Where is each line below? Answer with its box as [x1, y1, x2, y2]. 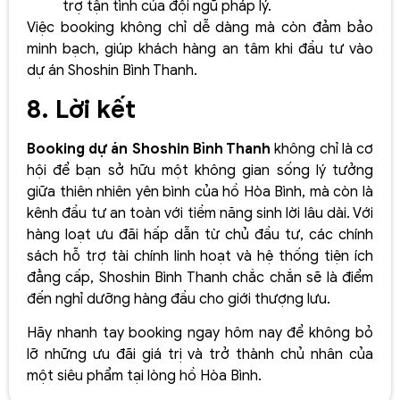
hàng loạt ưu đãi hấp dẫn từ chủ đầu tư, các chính [27, 225, 373, 244]
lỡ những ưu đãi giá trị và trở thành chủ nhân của [27, 346, 373, 364]
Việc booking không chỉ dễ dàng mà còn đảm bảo [27, 19, 373, 37]
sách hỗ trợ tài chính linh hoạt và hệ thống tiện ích [27, 246, 373, 265]
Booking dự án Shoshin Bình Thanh [27, 139, 271, 158]
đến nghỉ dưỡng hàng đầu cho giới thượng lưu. [27, 289, 330, 308]
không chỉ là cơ [271, 139, 374, 158]
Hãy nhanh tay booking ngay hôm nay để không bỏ [27, 324, 373, 343]
